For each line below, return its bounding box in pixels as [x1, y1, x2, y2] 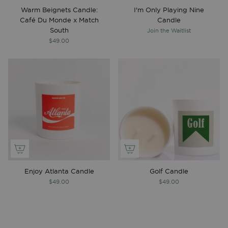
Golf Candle [150, 168, 188, 175]
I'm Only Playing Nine [134, 7, 204, 14]
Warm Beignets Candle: [20, 7, 98, 14]
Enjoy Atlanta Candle [24, 168, 94, 175]
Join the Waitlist [147, 27, 191, 34]
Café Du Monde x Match [19, 17, 99, 24]
